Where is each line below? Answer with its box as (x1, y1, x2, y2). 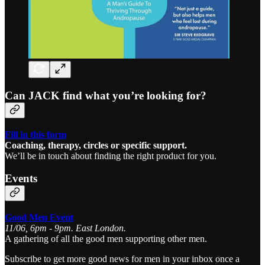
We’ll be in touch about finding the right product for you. (5, 150, 216, 161)
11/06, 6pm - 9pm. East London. (5, 223, 126, 234)
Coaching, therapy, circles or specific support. (5, 140, 187, 150)
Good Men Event (5, 212, 73, 223)
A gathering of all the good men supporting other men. (5, 234, 207, 244)
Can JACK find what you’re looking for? (5, 89, 206, 102)
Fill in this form (5, 129, 66, 140)
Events (5, 172, 37, 185)
